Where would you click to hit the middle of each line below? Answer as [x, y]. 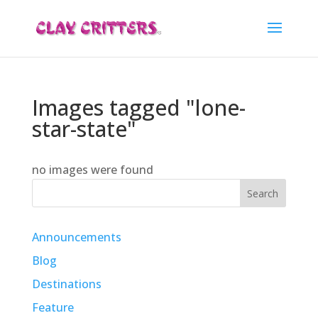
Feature [53, 307]
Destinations [66, 284]
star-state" [84, 129]
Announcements [76, 237]
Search [263, 193]
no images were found [92, 170]
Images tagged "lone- [138, 108]
